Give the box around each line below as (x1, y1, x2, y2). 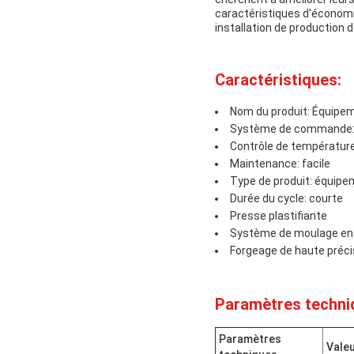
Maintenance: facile (230, 156, 330, 170)
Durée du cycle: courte (230, 191, 343, 205)
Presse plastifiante (230, 209, 327, 222)
